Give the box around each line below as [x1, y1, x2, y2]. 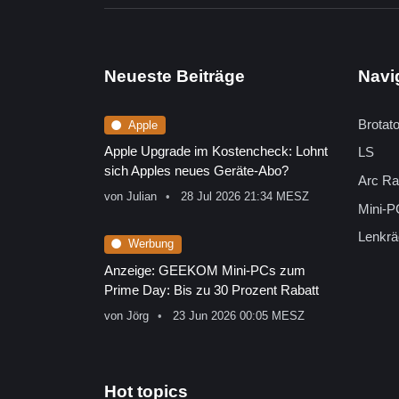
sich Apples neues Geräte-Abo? [104, 163, 289, 179]
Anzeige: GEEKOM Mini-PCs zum [104, 262, 305, 278]
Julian [126, 190, 157, 204]
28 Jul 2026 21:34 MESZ [181, 190, 310, 204]
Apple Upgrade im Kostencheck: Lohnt [104, 143, 328, 159]
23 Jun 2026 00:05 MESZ [173, 308, 305, 322]
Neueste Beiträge [104, 66, 245, 85]
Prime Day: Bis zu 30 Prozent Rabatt [104, 281, 319, 297]
